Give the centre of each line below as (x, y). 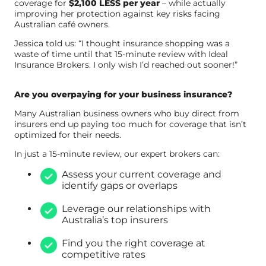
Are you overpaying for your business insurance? (123, 94)
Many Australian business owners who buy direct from (127, 113)
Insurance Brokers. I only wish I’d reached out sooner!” (126, 64)
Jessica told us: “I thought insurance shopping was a (122, 43)
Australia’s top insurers (115, 220)
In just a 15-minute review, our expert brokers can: (117, 153)
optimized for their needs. (68, 134)
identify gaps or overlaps (120, 185)
